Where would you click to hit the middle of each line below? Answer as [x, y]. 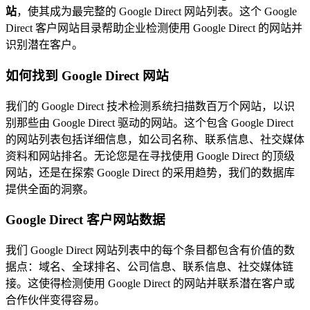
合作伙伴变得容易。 [55, 300]
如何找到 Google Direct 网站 [87, 75]
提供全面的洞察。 [50, 189]
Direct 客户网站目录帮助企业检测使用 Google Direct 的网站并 [154, 28]
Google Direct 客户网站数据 [85, 220]
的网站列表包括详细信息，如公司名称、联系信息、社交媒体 [155, 139]
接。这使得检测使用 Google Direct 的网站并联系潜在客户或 [150, 284]
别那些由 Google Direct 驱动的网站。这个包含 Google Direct [149, 122]
